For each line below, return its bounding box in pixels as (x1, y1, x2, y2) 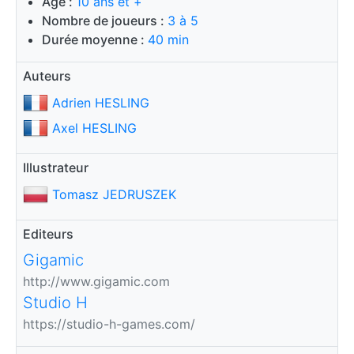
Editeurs (23, 225, 73, 242)
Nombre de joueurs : (42, 12, 168, 28)
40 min (148, 31, 189, 47)
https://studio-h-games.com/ (23, 315, 195, 332)
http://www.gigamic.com (23, 273, 170, 289)
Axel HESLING (52, 119, 137, 136)
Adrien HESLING (52, 94, 149, 111)
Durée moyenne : (42, 31, 148, 47)
